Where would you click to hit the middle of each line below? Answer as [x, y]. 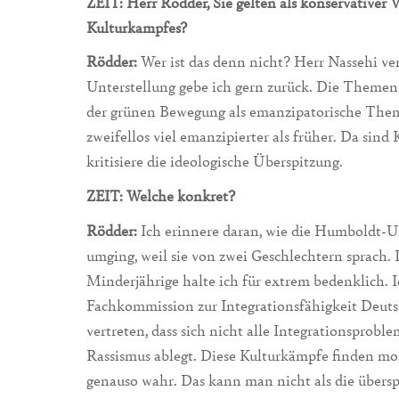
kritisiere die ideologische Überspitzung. [215, 161]
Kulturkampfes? [137, 27]
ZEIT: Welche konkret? [161, 196]
